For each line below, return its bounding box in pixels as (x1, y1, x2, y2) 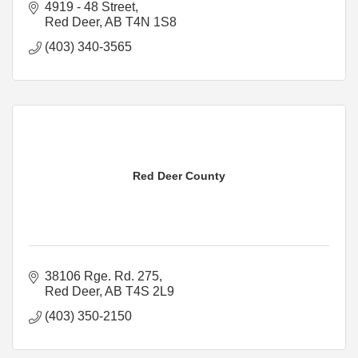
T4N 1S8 (125, 14, 177, 29)
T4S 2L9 (125, 284, 174, 298)
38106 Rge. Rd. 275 (45, 268, 159, 283)
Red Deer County (133, 169, 225, 182)
